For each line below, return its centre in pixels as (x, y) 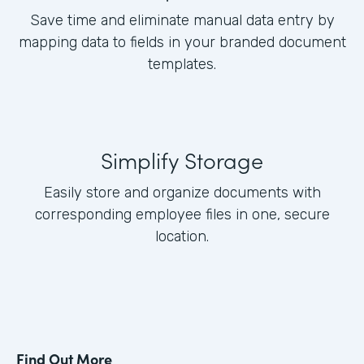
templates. (182, 65)
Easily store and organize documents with (182, 193)
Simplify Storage (182, 160)
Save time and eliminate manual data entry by (182, 21)
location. (182, 237)
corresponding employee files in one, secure (182, 215)
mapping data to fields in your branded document (182, 43)
